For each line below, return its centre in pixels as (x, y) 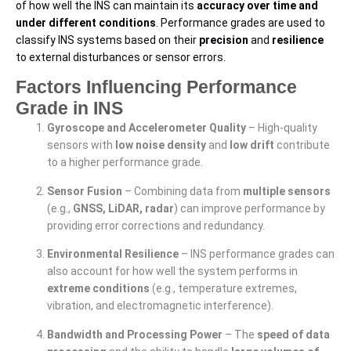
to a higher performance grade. (125, 163)
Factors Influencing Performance (156, 87)
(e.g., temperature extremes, (223, 289)
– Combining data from (183, 191)
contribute (302, 145)
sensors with (81, 145)
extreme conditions (98, 289)
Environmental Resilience (113, 254)
